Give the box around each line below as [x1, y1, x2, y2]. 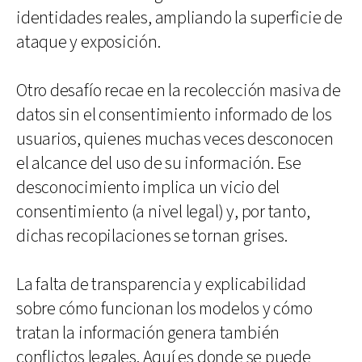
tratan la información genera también [16, 321, 280, 345]
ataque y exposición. [16, 30, 161, 54]
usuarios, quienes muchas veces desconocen [16, 127, 334, 151]
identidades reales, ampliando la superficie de [16, 6, 343, 30]
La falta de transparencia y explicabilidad [16, 272, 306, 297]
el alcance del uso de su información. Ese [16, 151, 301, 175]
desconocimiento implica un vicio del [16, 175, 280, 200]
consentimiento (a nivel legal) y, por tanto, [16, 200, 310, 224]
